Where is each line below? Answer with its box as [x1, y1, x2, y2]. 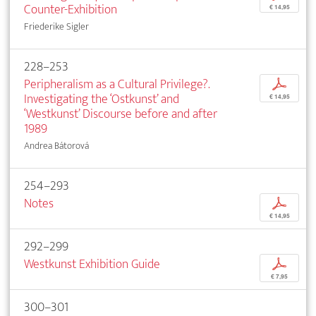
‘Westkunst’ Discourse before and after [24, 102, 217, 125]
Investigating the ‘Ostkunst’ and [24, 87, 179, 110]
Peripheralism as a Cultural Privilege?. [24, 73, 209, 95]
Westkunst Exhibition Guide [24, 253, 160, 275]
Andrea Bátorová [24, 137, 89, 154]
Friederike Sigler [24, 18, 89, 35]
